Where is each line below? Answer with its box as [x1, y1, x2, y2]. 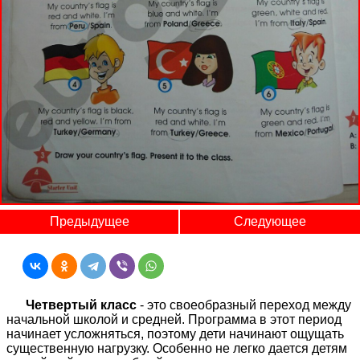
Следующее [234, 214, 306, 228]
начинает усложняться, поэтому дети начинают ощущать [6, 326, 344, 341]
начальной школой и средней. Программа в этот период [6, 312, 342, 326]
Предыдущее [49, 214, 129, 228]
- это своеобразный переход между [137, 297, 351, 312]
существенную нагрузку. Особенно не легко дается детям [6, 341, 347, 355]
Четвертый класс [26, 297, 137, 312]
